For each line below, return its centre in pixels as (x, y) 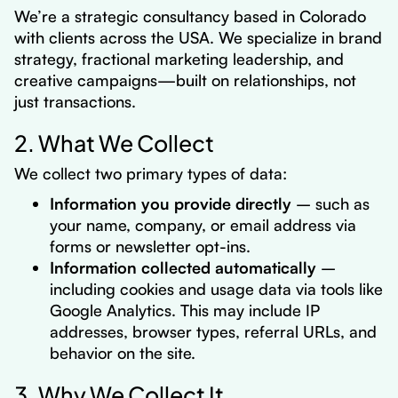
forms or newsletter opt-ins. (150, 246)
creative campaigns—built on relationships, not (185, 80)
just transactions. (75, 101)
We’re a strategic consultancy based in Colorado (190, 16)
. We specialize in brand (296, 37)
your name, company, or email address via (203, 225)
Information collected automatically (183, 267)
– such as (330, 203)
